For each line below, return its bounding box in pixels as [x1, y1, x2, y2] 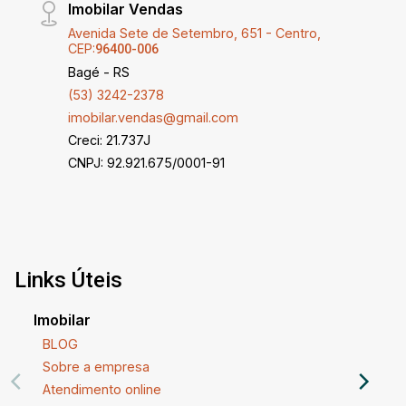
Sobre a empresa [42, 359, 150, 375]
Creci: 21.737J [68, 132, 151, 149]
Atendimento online [42, 382, 161, 398]
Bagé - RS [68, 64, 130, 81]
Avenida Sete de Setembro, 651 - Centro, [68, 25, 322, 42]
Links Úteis [14, 267, 122, 294]
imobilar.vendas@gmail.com [68, 110, 239, 126]
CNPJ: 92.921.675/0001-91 [68, 155, 226, 171]
